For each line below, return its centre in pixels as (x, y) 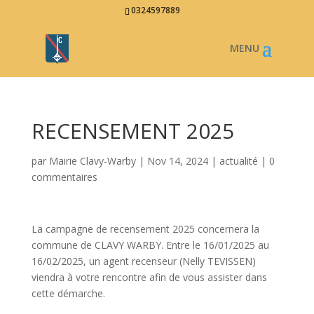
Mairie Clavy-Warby (92, 161)
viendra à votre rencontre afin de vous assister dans (149, 277)
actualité (238, 161)
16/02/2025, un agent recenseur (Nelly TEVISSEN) (143, 261)
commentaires (64, 177)
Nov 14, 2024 (177, 161)
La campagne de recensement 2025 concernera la (145, 229)
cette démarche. (68, 293)
